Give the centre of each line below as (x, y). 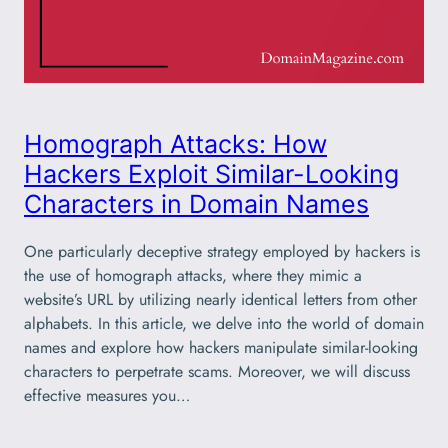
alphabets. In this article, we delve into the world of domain (224, 324)
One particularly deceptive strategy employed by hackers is (222, 252)
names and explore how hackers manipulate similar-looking (221, 348)
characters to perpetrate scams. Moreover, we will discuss (217, 372)
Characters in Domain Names (196, 204)
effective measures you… (107, 396)
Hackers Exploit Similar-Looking (211, 174)
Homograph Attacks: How (175, 144)
